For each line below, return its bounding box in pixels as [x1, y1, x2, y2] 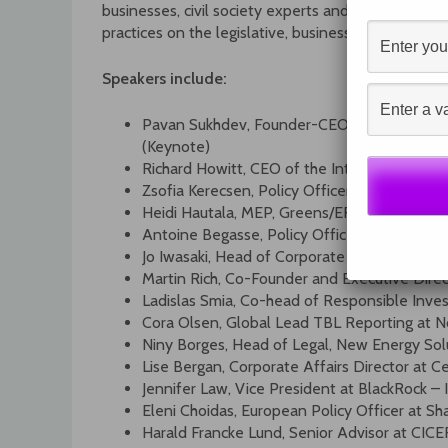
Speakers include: [102, 69, 227, 89]
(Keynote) [142, 137, 210, 157]
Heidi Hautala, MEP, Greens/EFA [142, 203, 362, 223]
